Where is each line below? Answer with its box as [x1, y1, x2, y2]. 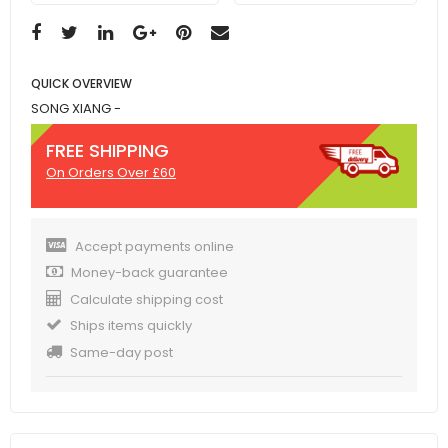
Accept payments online [75, 236, 234, 256]
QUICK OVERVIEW [31, 75, 132, 93]
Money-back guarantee [71, 263, 228, 283]
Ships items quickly [70, 316, 192, 336]
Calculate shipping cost [70, 289, 223, 309]
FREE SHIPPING [46, 138, 169, 164]
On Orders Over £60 [46, 163, 176, 183]
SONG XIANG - [31, 99, 121, 119]
